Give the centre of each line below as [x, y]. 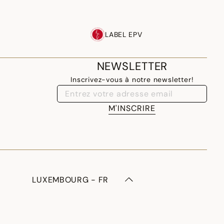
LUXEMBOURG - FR [70, 179]
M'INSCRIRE [132, 108]
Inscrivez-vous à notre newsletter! [132, 79]
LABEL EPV [124, 34]
